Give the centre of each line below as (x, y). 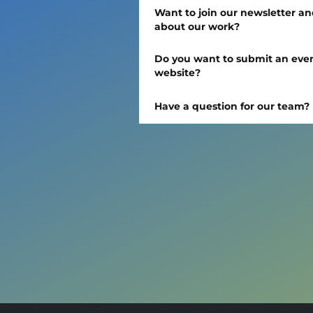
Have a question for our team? (232, 106)
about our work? (197, 27)
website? (177, 73)
